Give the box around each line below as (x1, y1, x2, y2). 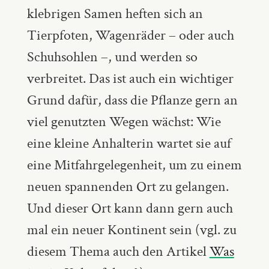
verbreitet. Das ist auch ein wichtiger (26, 68, 234, 88)
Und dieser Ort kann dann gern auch (26, 198, 233, 217)
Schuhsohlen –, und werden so (26, 47, 198, 66)
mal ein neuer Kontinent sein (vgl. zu (26, 220, 237, 239)
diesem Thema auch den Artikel (26, 241, 210, 261)
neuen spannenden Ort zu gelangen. (26, 177, 229, 196)
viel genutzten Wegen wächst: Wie (26, 112, 221, 131)
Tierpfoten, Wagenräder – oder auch (26, 25, 234, 44)
